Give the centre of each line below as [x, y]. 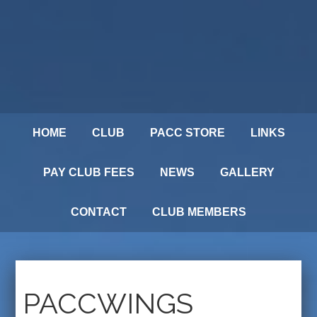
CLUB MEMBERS [199, 212]
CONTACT [99, 212]
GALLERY [247, 172]
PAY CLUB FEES [88, 172]
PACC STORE [187, 133]
